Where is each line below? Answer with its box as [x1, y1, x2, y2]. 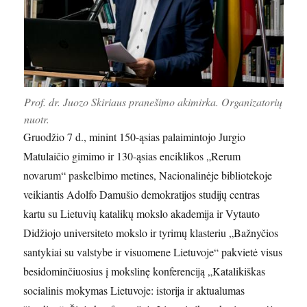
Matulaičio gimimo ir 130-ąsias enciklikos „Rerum [23, 148, 241, 163]
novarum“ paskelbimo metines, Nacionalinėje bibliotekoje [23, 167, 273, 182]
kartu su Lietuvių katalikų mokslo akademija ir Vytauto [23, 206, 260, 221]
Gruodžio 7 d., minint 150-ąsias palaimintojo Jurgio [23, 129, 246, 144]
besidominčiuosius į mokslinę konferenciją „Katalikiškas [23, 263, 266, 278]
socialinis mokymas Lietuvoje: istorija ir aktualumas [23, 282, 245, 297]
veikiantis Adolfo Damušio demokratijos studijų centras [23, 186, 260, 201]
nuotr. [23, 111, 49, 126]
